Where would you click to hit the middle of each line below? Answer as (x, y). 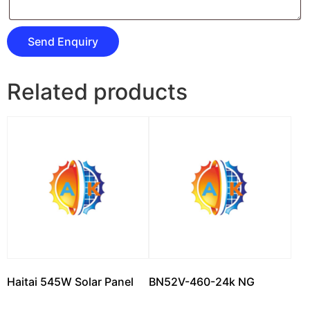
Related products (97, 92)
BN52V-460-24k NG (202, 281)
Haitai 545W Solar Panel (70, 281)
